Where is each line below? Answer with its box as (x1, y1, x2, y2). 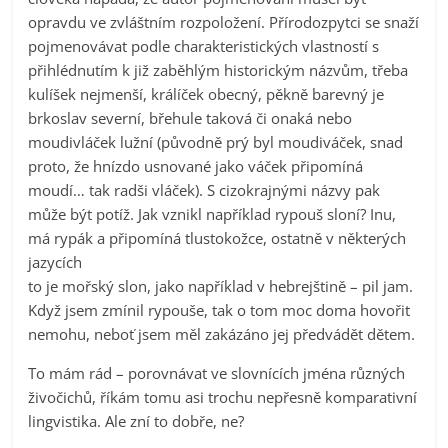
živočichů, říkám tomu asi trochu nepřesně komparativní (28, 386, 418, 407)
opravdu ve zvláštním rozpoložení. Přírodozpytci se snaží (28, 11, 420, 32)
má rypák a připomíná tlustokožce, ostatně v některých (28, 227, 407, 248)
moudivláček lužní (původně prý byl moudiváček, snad (28, 131, 404, 152)
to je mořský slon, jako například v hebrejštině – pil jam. (28, 275, 414, 296)
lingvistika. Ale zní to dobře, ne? (28, 410, 245, 431)
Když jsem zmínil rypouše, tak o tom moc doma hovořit (28, 299, 411, 320)
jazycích (28, 251, 83, 272)
